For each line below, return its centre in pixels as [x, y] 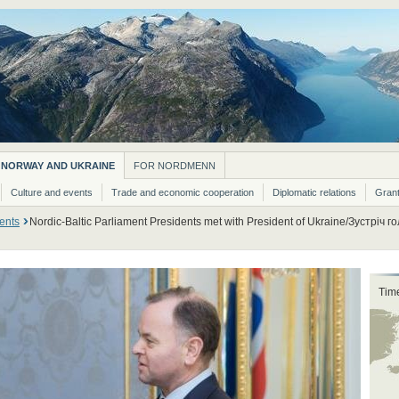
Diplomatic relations [314, 192]
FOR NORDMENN [175, 166]
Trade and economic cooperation [183, 192]
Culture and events [52, 192]
